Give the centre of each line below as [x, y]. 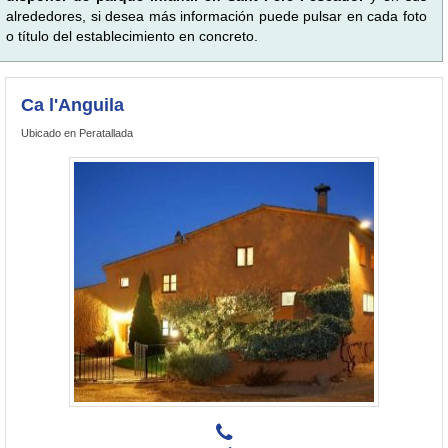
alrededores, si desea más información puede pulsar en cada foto [216, 15]
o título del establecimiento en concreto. [132, 35]
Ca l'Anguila [72, 104]
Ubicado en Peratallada [77, 132]
